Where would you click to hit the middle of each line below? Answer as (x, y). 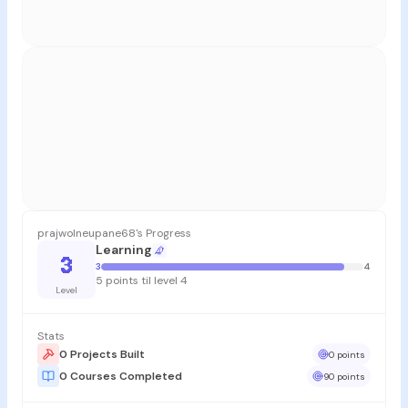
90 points (344, 376)
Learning (124, 250)
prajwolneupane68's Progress (114, 234)
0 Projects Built (102, 355)
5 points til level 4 (142, 281)
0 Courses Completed (121, 377)
